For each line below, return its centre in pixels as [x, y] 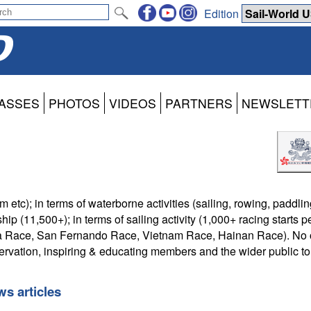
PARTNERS [199, 103]
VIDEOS [133, 103]
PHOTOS [74, 103]
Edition [223, 13]
